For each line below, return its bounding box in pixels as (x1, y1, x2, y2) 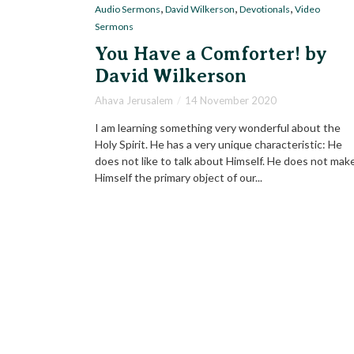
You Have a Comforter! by (95, 43, 327, 65)
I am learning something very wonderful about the (95, 121, 341, 135)
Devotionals (239, 3, 290, 16)
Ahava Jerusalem (95, 94, 173, 107)
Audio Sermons (95, 3, 160, 16)
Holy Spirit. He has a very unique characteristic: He (95, 137, 342, 152)
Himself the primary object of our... (95, 171, 262, 185)
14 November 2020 (185, 94, 277, 107)
